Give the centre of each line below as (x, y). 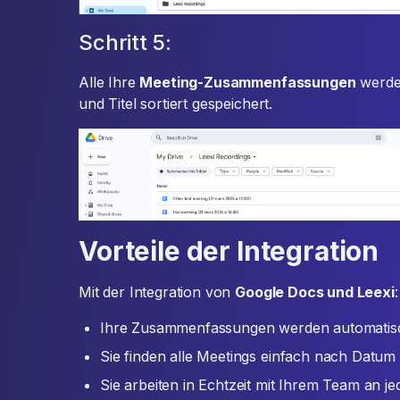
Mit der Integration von (157, 292)
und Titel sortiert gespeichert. (176, 104)
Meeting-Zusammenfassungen (248, 82)
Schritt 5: (125, 42)
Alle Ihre (109, 82)
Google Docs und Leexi (315, 292)
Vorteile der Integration (229, 251)
